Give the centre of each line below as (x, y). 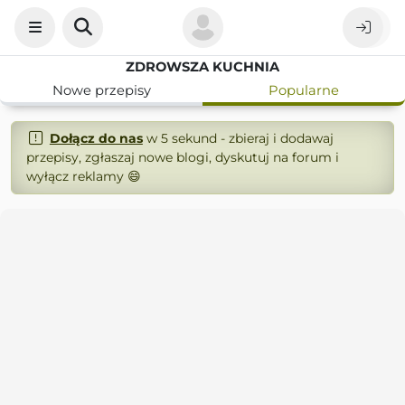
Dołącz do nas (96, 138)
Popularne (304, 90)
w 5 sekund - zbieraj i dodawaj (238, 138)
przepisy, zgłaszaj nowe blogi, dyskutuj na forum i (183, 157)
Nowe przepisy (101, 90)
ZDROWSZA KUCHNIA (202, 67)
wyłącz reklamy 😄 (84, 176)
